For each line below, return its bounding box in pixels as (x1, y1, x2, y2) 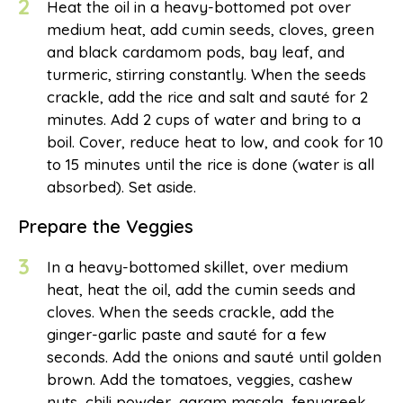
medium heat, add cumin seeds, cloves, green (47, 19, 374, 39)
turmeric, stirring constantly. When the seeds (47, 64, 366, 84)
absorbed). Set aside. (47, 176, 196, 196)
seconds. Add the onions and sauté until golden (47, 346, 381, 366)
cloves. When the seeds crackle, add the (47, 301, 335, 321)
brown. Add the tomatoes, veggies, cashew (47, 369, 353, 389)
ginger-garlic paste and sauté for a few (47, 324, 327, 344)
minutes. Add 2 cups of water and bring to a (47, 109, 361, 129)
